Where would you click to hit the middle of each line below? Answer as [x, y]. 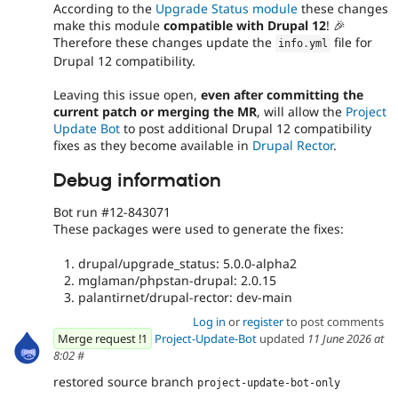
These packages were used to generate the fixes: [199, 229]
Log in [209, 322]
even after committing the [282, 95]
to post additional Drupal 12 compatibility [246, 129]
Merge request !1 [103, 339]
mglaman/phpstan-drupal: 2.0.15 [177, 280]
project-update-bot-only [269, 382]
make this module [108, 25]
